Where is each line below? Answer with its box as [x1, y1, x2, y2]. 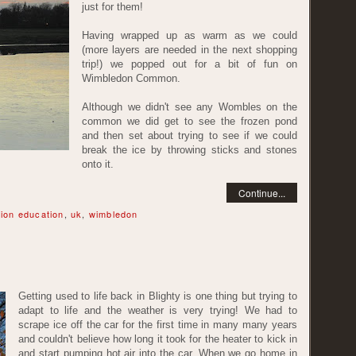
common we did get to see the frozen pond [82, 115, 297, 127]
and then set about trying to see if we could [82, 130, 297, 141]
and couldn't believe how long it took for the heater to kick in [18, 333, 297, 345]
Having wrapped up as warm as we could [82, 29, 297, 41]
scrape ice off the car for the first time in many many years [18, 319, 297, 331]
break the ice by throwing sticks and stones [82, 144, 297, 156]
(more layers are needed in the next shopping [82, 44, 297, 56]
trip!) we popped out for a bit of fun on [82, 58, 297, 70]
